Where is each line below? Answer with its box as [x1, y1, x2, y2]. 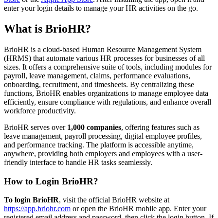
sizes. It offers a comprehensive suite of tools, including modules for [4, 62, 212, 71]
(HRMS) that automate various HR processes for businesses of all [4, 54, 205, 62]
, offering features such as [121, 123, 200, 131]
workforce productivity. [4, 106, 76, 115]
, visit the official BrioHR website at [59, 196, 169, 204]
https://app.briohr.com [4, 204, 71, 213]
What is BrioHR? [4, 22, 91, 35]
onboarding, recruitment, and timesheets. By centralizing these [4, 80, 194, 89]
